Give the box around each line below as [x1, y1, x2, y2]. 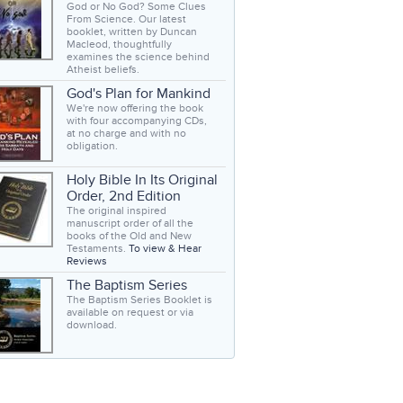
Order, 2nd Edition [66, 187, 181, 205]
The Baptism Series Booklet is [66, 293, 212, 306]
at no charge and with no [66, 127, 186, 139]
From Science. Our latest [66, 13, 186, 25]
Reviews [66, 255, 107, 267]
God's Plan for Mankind [66, 85, 210, 103]
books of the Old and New [66, 229, 192, 242]
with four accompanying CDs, [66, 114, 207, 127]
